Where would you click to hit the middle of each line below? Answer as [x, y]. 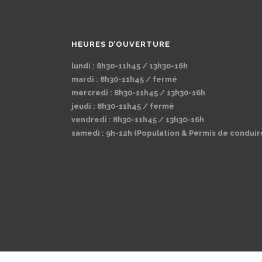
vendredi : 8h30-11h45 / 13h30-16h [138, 120]
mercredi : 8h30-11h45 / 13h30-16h [138, 93]
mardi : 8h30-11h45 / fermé [124, 79]
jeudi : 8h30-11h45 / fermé [123, 106]
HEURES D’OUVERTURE [121, 44]
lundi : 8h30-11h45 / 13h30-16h [130, 66]
